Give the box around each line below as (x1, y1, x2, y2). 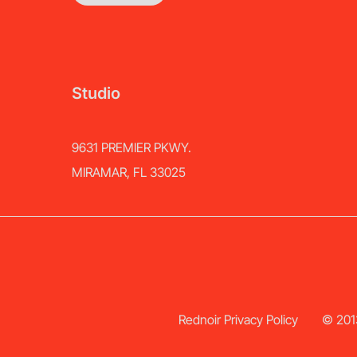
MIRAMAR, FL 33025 (71, 164, 186, 180)
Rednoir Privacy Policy (178, 312, 298, 328)
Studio (71, 84, 120, 103)
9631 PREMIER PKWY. (71, 139, 191, 155)
